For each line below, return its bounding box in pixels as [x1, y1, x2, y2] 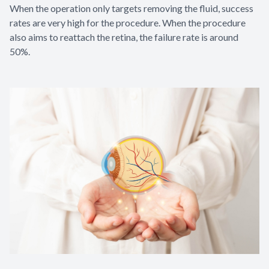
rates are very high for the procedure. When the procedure [10, 16, 246, 28]
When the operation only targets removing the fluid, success [10, 2, 253, 14]
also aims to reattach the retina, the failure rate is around [10, 31, 238, 43]
